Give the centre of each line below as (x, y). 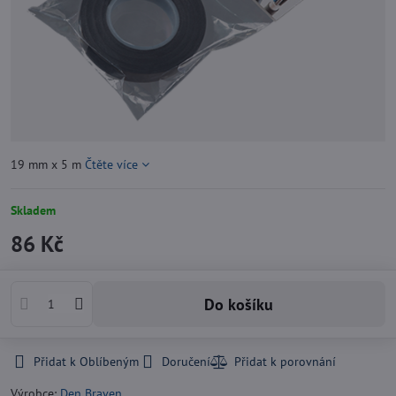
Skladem (33, 210)
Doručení (186, 362)
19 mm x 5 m (48, 164)
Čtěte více (111, 164)
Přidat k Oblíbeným (86, 362)
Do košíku (244, 304)
